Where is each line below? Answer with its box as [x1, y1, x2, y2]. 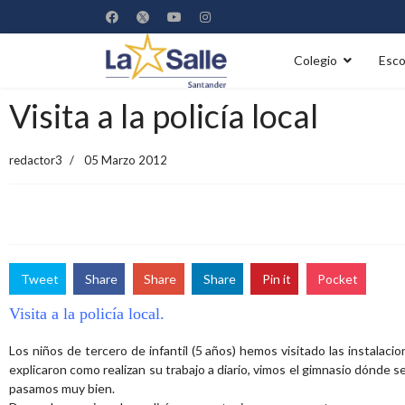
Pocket [317, 270, 359, 287]
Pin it [262, 270, 292, 287]
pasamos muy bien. [9, 381, 115, 397]
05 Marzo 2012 [84, 153, 167, 167]
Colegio [294, 52, 337, 68]
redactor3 [9, 153, 62, 167]
